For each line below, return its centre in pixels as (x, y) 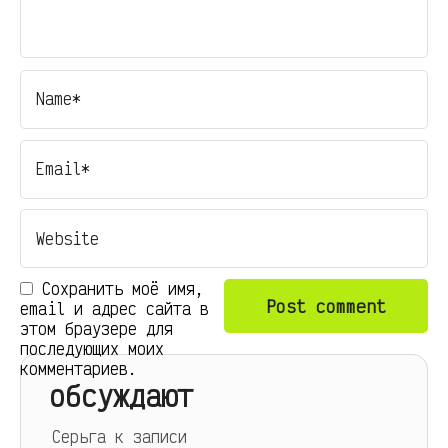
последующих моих (92, 349)
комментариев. (78, 369)
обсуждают (120, 395)
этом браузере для (96, 329)
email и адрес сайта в (114, 309)
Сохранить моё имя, (123, 289)
